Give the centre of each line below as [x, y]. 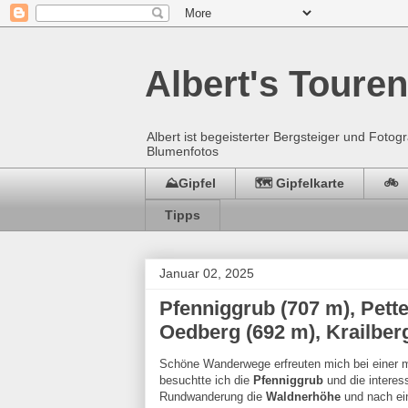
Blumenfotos [183, 151]
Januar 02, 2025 [207, 273]
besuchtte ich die [206, 380]
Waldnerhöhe [303, 396]
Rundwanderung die [213, 396]
